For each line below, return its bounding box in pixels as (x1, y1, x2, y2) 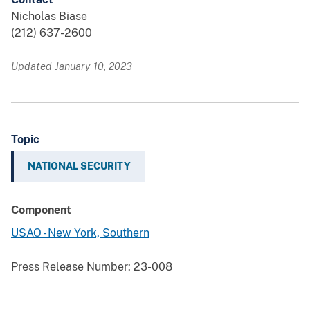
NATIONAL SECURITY (28, 160, 131, 172)
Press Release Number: (11, 259, 131, 273)
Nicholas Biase (11, 9, 87, 23)
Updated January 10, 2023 (11, 60, 132, 72)
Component (11, 203, 71, 217)
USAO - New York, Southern (11, 226, 149, 239)
